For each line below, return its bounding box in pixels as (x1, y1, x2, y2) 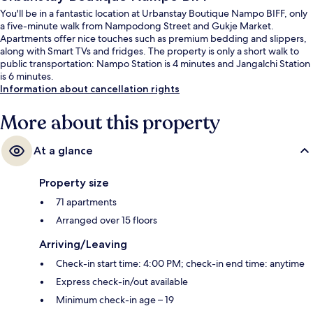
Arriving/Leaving (39, 238, 127, 252)
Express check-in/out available (56, 275, 188, 289)
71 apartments (56, 196, 117, 209)
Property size (39, 176, 109, 190)
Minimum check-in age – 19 (56, 293, 174, 307)
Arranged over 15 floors (56, 214, 157, 227)
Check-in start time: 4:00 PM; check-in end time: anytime (56, 257, 305, 270)
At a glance (34, 144, 93, 158)
